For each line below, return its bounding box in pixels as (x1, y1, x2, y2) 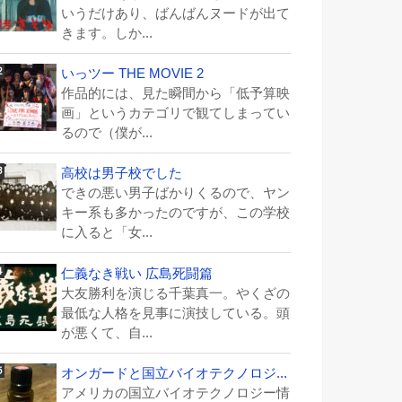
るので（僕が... (61, 126, 153, 141)
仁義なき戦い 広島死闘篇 (61, 266, 213, 281)
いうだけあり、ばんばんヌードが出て (61, 5, 290, 21)
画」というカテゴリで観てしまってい (61, 106, 290, 121)
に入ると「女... (61, 225, 153, 240)
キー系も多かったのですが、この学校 (61, 205, 290, 221)
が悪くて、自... (61, 325, 153, 340)
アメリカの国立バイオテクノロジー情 (61, 385, 290, 400)
